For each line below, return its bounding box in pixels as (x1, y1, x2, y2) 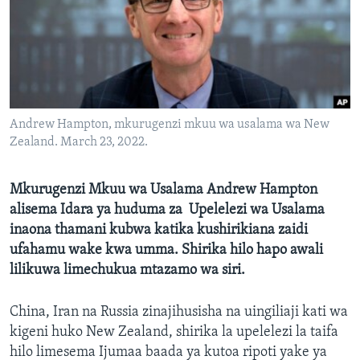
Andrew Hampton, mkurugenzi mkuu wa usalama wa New (10, 118, 329, 132)
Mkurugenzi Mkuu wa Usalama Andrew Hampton (10, 182, 317, 198)
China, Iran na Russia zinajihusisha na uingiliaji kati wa (10, 305, 348, 321)
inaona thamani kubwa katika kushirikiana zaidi (10, 223, 308, 239)
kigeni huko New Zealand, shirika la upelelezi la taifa (10, 325, 338, 341)
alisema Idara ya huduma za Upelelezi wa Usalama (10, 202, 325, 219)
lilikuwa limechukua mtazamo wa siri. (10, 263, 245, 279)
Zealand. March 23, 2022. (10, 136, 148, 149)
